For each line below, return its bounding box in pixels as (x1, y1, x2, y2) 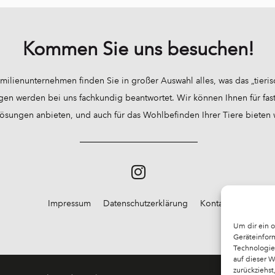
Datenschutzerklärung (103, 198, 188, 209)
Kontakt (199, 198, 230, 209)
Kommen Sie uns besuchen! (23, 37, 255, 60)
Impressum (47, 198, 91, 209)
